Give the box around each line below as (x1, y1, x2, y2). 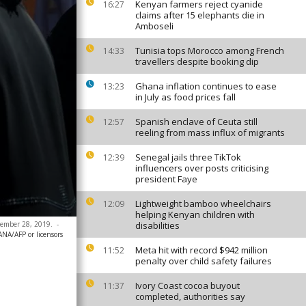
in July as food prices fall (135, 91, 236, 103)
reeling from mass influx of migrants (135, 126, 285, 139)
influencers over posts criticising (135, 162, 268, 174)
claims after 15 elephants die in (135, 9, 264, 21)
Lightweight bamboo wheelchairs (135, 197, 271, 210)
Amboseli (135, 20, 173, 32)
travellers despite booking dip (135, 55, 259, 68)
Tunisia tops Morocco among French (135, 44, 284, 57)
